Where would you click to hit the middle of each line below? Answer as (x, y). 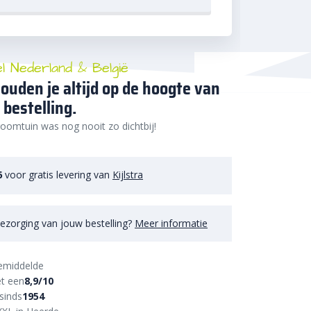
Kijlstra (128, 175)
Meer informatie (171, 223)
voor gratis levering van (57, 175)
